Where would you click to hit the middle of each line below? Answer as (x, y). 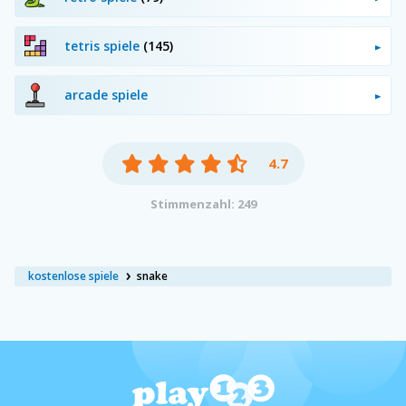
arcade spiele (106, 94)
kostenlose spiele (73, 275)
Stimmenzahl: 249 (203, 203)
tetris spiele (104, 45)
